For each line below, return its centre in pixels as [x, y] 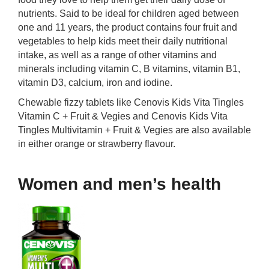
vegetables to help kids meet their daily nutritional [123, 41]
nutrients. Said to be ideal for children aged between [128, 14]
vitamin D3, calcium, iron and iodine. [95, 83]
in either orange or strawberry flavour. [97, 144]
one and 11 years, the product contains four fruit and [128, 27]
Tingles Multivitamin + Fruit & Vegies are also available [134, 130]
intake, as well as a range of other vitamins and [117, 55]
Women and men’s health [119, 184]
